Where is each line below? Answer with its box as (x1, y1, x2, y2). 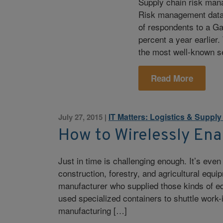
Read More (151, 72, 194, 85)
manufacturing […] (58, 204, 127, 217)
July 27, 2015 (58, 111, 103, 122)
